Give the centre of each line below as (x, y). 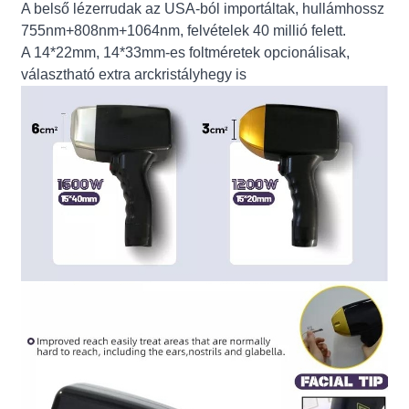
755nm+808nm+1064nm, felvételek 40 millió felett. (184, 30)
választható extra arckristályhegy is (134, 74)
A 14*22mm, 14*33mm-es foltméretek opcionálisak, (186, 52)
